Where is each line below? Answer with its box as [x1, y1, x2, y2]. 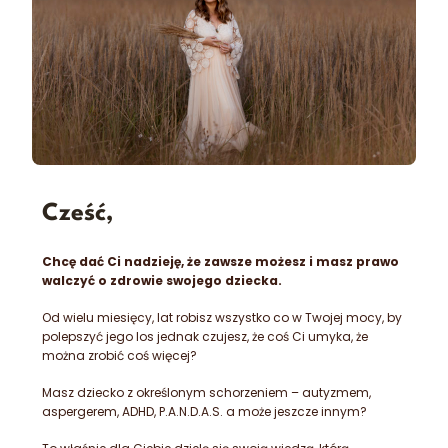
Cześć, [42, 202, 114, 227]
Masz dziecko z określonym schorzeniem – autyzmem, [42, 383, 371, 401]
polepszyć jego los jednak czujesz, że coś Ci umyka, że [42, 327, 368, 345]
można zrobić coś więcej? [42, 346, 197, 364]
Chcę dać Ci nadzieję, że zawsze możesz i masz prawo [42, 252, 399, 270]
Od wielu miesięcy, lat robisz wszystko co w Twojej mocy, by [42, 308, 402, 326]
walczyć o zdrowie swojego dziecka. [42, 271, 282, 289]
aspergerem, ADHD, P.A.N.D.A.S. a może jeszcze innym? [42, 402, 367, 420]
